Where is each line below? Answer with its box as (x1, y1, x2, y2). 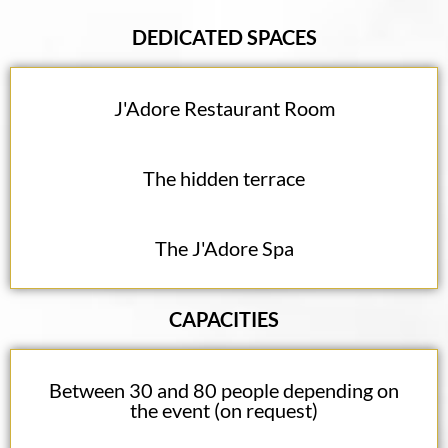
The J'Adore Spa (154, 236, 294, 261)
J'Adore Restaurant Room (113, 96, 335, 121)
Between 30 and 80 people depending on (49, 378, 399, 403)
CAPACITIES (169, 307, 279, 332)
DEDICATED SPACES (131, 25, 317, 50)
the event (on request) (130, 398, 318, 423)
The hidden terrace (143, 166, 305, 191)
